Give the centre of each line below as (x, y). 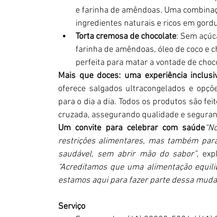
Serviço (72, 207)
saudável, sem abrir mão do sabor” (128, 154)
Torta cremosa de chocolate (126, 37)
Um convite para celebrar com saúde (132, 128)
